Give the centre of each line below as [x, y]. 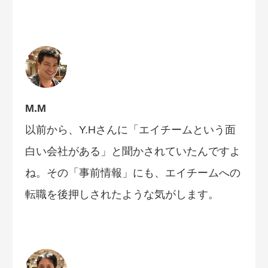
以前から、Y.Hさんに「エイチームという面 [130, 130]
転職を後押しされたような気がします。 [122, 195]
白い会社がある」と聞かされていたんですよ [133, 152]
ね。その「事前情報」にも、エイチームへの [133, 173]
